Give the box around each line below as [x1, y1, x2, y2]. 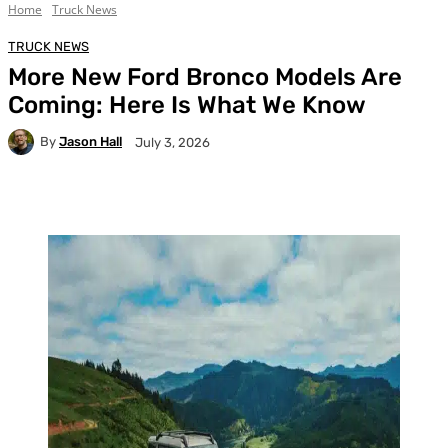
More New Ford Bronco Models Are [8, 62, 402, 91]
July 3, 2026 [135, 134, 210, 150]
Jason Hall [59, 134, 122, 150]
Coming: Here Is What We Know [8, 90, 366, 119]
